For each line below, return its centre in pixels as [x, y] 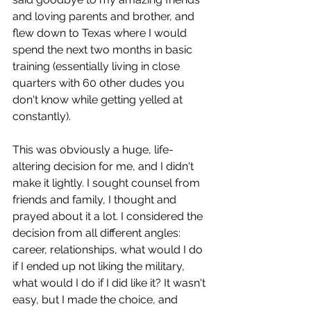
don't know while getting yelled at [99, 99]
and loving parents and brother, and [105, 16]
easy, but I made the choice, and [96, 299]
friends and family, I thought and [96, 199]
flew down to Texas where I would [101, 33]
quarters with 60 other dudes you [100, 83]
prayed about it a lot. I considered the [109, 216]
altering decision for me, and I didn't [104, 166]
